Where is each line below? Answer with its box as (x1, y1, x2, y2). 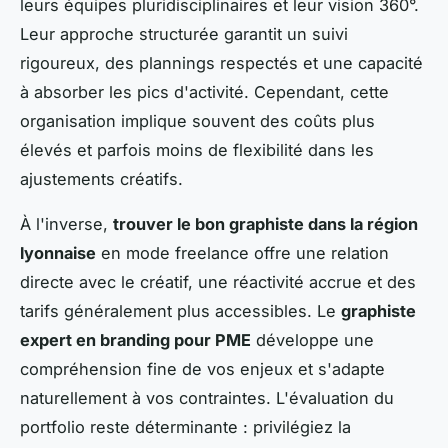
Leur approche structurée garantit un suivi (20, 23, 348, 44)
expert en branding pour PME (20, 329, 251, 350)
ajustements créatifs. (20, 168, 183, 189)
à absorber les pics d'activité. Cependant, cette (20, 81, 389, 102)
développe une (251, 329, 374, 350)
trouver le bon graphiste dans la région (113, 213, 418, 234)
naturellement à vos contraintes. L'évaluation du (20, 387, 394, 408)
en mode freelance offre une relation (96, 242, 389, 263)
